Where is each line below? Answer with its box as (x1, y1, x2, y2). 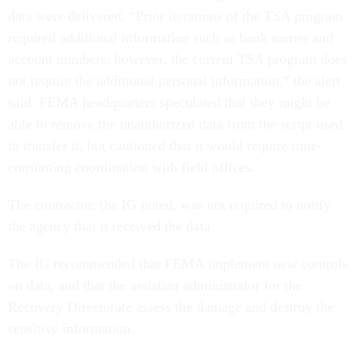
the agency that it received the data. (8, 218, 214, 234)
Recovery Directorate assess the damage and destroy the (8, 299, 334, 315)
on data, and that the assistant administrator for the (8, 277, 302, 293)
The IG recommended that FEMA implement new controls (8, 256, 348, 272)
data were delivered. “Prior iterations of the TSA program (8, 8, 343, 24)
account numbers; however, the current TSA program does (8, 51, 347, 67)
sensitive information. (8, 320, 134, 336)
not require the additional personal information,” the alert (8, 73, 340, 89)
